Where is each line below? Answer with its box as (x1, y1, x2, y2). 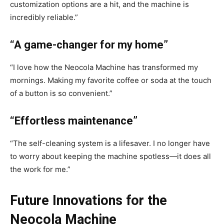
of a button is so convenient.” (10, 88, 112, 98)
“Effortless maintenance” (10, 114, 137, 127)
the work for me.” (10, 164, 70, 174)
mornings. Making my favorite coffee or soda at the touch (10, 75, 211, 85)
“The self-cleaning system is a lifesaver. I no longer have (10, 138, 210, 148)
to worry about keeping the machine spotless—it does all (10, 151, 211, 161)
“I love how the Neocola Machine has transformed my (10, 62, 198, 72)
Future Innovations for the (10, 192, 167, 209)
